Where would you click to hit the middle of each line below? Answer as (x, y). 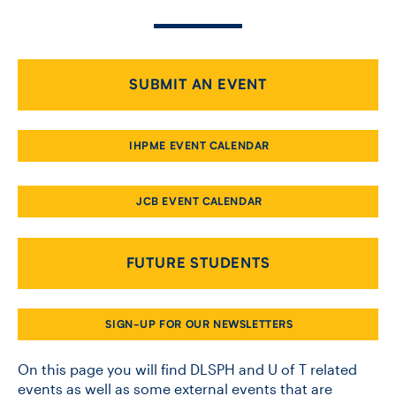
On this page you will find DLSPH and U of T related (187, 369)
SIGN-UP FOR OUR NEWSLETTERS (199, 324)
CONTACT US (67, 56)
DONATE (81, 275)
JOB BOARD (64, 221)
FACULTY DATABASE (91, 166)
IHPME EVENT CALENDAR (199, 146)
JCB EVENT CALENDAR (199, 202)
